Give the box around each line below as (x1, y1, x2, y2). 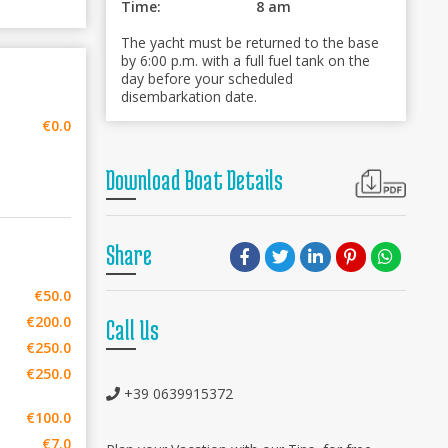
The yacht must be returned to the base (121, 33, 379, 52)
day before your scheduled (121, 69, 293, 88)
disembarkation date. (121, 87, 257, 106)
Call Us (106, 315, 159, 345)
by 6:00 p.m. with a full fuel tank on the (121, 51, 370, 70)
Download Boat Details (106, 165, 283, 195)
